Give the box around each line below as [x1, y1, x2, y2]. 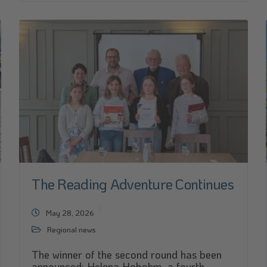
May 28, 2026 [46, 207, 95, 218]
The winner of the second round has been [32, 247, 222, 262]
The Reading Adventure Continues [32, 175, 234, 193]
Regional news [47, 224, 97, 234]
